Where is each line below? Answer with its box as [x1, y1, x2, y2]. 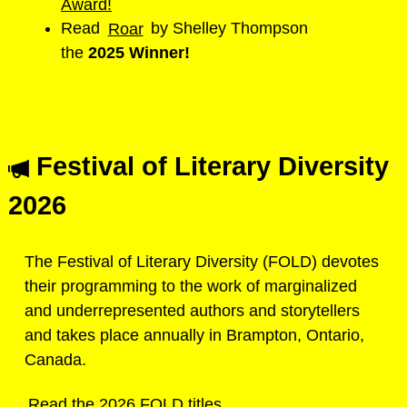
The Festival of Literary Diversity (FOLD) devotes [25, 253, 379, 272]
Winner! [129, 44, 190, 63]
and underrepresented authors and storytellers [25, 302, 360, 321]
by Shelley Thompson [146, 19, 309, 38]
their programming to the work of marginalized [25, 277, 357, 296]
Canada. [25, 351, 91, 370]
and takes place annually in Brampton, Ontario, [25, 326, 364, 345]
